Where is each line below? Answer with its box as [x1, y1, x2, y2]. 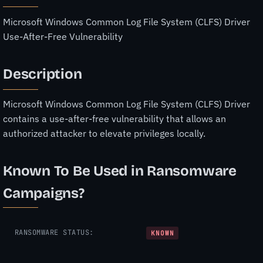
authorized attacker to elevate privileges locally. [3, 127, 205, 139]
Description [3, 66, 82, 83]
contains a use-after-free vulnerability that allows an [3, 112, 226, 124]
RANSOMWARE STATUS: [15, 227, 94, 237]
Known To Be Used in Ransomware [3, 162, 237, 179]
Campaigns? [3, 184, 85, 201]
